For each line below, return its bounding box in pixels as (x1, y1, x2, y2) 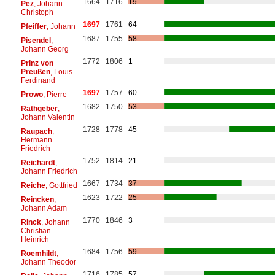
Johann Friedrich (20, 166, 77, 176)
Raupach (20, 126, 52, 136)
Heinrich (20, 234, 49, 244)
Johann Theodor (20, 257, 76, 266)
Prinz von (20, 58, 53, 68)
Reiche (20, 180, 45, 190)
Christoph (20, 7, 53, 17)
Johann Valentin (20, 112, 75, 122)
